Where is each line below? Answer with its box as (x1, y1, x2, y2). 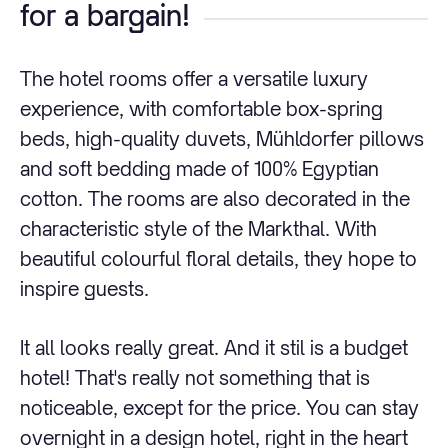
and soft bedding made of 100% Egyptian (20, 157, 379, 181)
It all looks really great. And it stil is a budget (20, 335, 408, 359)
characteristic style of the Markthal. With (20, 217, 377, 241)
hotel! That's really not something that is (20, 365, 370, 389)
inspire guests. (20, 277, 149, 301)
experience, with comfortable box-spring (20, 97, 383, 121)
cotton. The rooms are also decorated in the (20, 187, 410, 211)
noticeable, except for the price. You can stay (20, 395, 419, 419)
